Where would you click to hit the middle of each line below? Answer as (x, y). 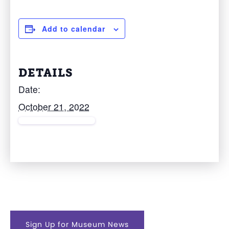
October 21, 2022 (54, 107)
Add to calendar (74, 29)
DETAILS (46, 73)
